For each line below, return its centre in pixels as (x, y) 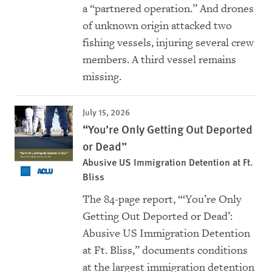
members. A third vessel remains (159, 60)
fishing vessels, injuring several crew (168, 43)
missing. (102, 77)
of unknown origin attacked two (157, 26)
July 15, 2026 (106, 112)
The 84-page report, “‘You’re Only (162, 200)
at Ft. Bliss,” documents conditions (165, 251)
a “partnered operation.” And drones (168, 9)
